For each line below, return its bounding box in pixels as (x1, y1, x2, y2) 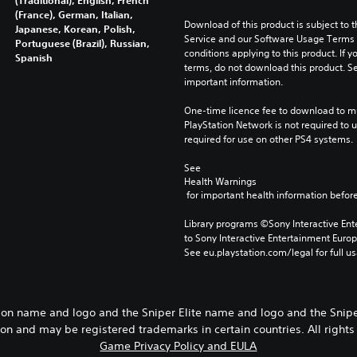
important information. (183, 74, 283, 88)
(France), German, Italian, (14, 7, 133, 21)
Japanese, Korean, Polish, (14, 22, 135, 35)
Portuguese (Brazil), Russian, (14, 36, 150, 49)
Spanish (14, 50, 53, 64)
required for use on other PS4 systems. (183, 131, 353, 146)
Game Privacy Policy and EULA (100, 338, 257, 353)
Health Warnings (183, 174, 257, 188)
